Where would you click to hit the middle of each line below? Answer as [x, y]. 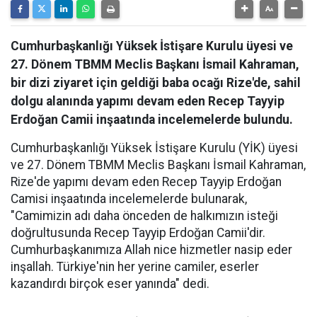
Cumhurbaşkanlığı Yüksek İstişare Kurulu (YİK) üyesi [154, 148]
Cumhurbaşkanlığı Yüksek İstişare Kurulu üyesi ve [152, 46]
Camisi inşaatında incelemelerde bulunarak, [129, 199]
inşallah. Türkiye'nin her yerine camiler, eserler [135, 267]
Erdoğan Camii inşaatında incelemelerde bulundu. [152, 120]
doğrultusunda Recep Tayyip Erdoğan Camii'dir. [138, 233]
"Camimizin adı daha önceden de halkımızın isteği [144, 216]
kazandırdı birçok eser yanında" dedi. [110, 284]
